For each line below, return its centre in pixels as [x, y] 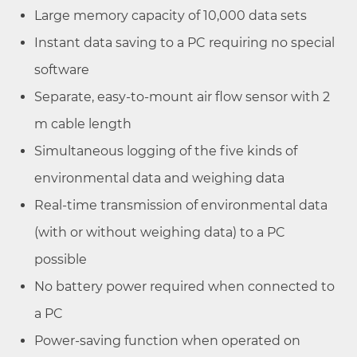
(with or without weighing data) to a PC [160, 232]
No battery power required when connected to [184, 286]
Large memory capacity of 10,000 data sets [171, 15]
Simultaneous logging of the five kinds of [166, 151]
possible [62, 259]
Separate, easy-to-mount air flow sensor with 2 [182, 96]
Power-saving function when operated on [167, 340]
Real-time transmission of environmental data [181, 205]
